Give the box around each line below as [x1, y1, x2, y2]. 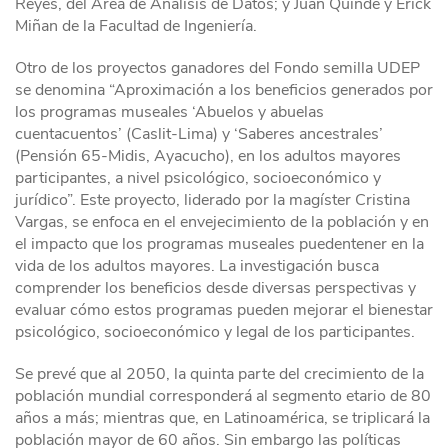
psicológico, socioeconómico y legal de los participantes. [15, 320, 415, 343]
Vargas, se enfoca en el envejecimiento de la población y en [15, 210, 429, 233]
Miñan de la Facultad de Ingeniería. [15, 14, 257, 37]
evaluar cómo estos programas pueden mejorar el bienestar [15, 298, 433, 321]
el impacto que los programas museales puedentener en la [15, 232, 424, 255]
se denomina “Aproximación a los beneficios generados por [15, 78, 433, 101]
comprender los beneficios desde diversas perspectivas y [15, 276, 416, 299]
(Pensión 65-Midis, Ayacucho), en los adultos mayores [15, 144, 401, 167]
